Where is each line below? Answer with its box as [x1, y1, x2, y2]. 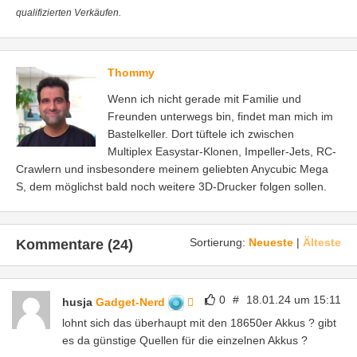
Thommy [108, 65, 155, 79]
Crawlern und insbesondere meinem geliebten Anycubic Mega [16, 162, 328, 175]
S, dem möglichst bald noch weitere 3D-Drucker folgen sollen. [16, 179, 327, 193]
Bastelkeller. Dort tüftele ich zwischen [108, 127, 294, 140]
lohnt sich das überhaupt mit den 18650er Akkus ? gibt [62, 316, 336, 329]
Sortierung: [190, 235, 249, 249]
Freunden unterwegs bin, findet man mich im [108, 109, 333, 123]
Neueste [249, 235, 293, 249]
